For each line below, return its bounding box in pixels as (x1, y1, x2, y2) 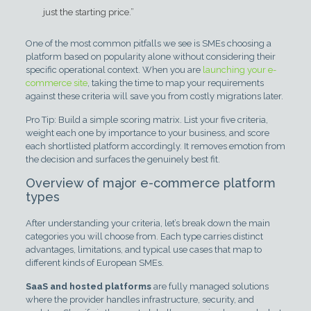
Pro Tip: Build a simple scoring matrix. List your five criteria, (25, 115, 268, 125)
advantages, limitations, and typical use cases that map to (25, 244, 262, 255)
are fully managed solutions (151, 281, 269, 292)
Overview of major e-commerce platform (25, 176, 276, 190)
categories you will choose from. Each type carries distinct (25, 231, 263, 242)
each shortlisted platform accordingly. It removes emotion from (25, 141, 285, 151)
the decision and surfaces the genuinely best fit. (25, 154, 220, 165)
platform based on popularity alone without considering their (25, 51, 276, 62)
